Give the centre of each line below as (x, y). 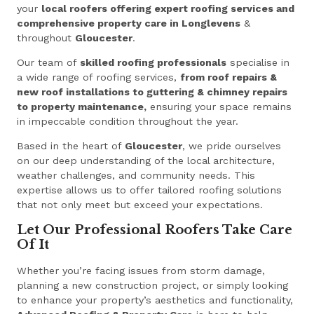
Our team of (49, 63)
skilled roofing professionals (153, 63)
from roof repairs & (229, 77)
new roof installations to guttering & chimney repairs (152, 92)
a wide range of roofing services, (99, 77)
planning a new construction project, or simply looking (153, 285)
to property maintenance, (82, 107)
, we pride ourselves (232, 146)
